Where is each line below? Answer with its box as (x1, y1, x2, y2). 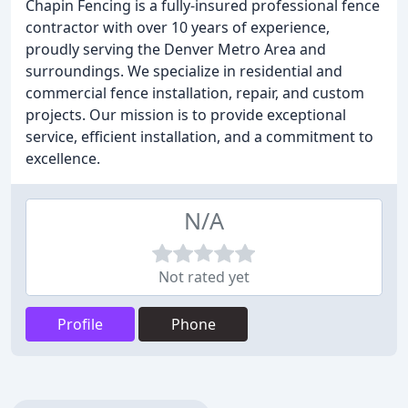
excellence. (25, 148, 100, 168)
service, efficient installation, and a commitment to (25, 127, 373, 147)
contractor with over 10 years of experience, (25, 17, 330, 37)
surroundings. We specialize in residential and (25, 61, 342, 81)
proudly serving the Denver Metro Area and (25, 39, 326, 59)
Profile (57, 314, 103, 334)
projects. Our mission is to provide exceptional (25, 105, 346, 125)
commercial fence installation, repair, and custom (25, 83, 364, 103)
